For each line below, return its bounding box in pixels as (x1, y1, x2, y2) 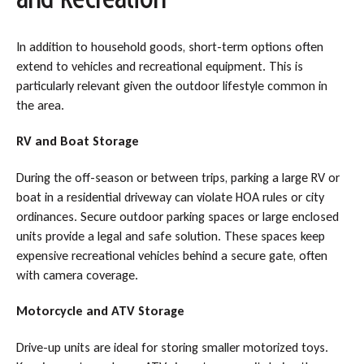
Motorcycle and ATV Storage (15, 303, 184, 319)
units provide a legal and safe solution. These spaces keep (15, 227, 325, 244)
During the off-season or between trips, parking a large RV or (15, 169, 340, 185)
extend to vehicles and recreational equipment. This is (15, 58, 303, 74)
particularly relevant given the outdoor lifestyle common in (15, 77, 327, 93)
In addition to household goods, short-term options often (15, 38, 323, 54)
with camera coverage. (15, 266, 138, 283)
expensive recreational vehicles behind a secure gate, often (15, 247, 327, 263)
